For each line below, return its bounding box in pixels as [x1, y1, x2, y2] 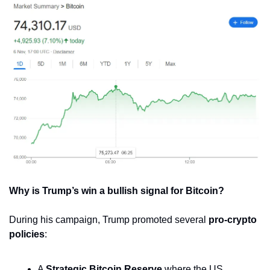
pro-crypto [209, 214, 257, 225]
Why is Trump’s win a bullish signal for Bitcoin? [9, 185, 224, 196]
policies [9, 228, 45, 239]
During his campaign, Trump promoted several [9, 214, 209, 225]
